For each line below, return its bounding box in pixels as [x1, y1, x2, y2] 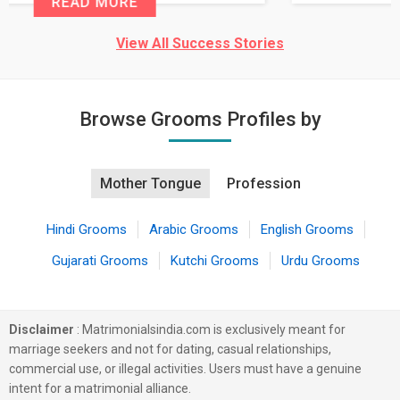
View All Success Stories [116, 35, 284, 52]
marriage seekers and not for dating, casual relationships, [9, 342, 331, 356]
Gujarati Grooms [51, 253, 148, 269]
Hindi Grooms [46, 221, 127, 237]
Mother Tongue [99, 175, 201, 192]
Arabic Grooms [148, 221, 238, 237]
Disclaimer [9, 322, 74, 337]
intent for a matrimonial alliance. [9, 381, 191, 396]
